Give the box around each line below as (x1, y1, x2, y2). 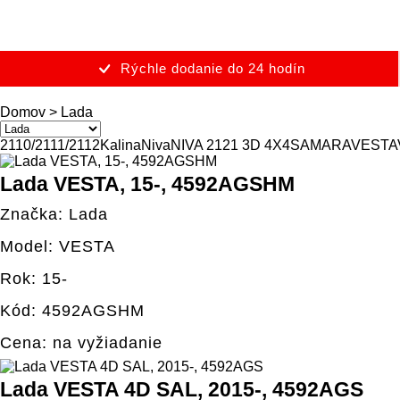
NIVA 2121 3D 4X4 (171, 137, 290, 153)
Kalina (100, 137, 141, 153)
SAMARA (290, 137, 351, 153)
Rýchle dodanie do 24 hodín (120, 61, 305, 76)
